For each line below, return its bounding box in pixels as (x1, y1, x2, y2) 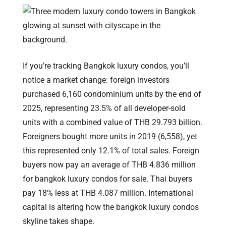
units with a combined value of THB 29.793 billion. (23, 117, 202, 127)
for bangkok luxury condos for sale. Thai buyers (23, 174, 192, 184)
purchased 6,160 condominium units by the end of (23, 89, 201, 99)
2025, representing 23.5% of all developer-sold (23, 103, 186, 113)
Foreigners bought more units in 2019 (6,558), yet (23, 131, 197, 141)
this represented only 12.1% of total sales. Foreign (23, 145, 199, 155)
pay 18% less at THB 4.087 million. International (23, 188, 193, 198)
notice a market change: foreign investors (23, 75, 169, 85)
